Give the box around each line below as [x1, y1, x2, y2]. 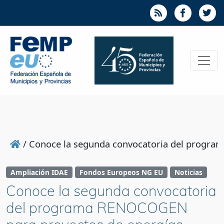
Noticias [174, 167, 202, 177]
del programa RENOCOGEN [6, 198, 187, 217]
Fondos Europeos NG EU [79, 167, 163, 177]
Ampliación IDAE [10, 167, 68, 177]
